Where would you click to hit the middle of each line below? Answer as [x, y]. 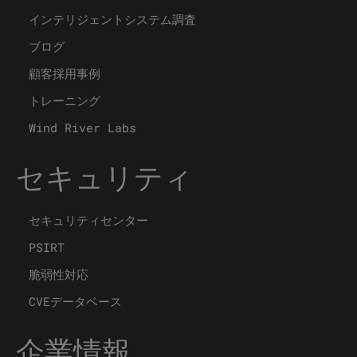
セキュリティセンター [88, 220]
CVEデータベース [75, 301]
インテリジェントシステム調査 [112, 19]
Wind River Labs [82, 127]
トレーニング [65, 100]
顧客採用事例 [65, 73]
